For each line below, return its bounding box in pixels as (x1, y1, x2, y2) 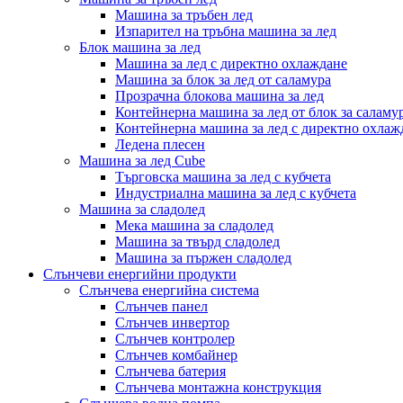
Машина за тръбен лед (115, 6, 253, 22)
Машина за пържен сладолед (115, 249, 291, 265)
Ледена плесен (115, 136, 205, 152)
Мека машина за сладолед (115, 217, 273, 233)
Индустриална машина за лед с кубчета (115, 184, 356, 201)
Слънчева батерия (115, 363, 226, 379)
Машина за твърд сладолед (115, 233, 280, 249)
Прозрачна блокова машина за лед (115, 87, 324, 103)
